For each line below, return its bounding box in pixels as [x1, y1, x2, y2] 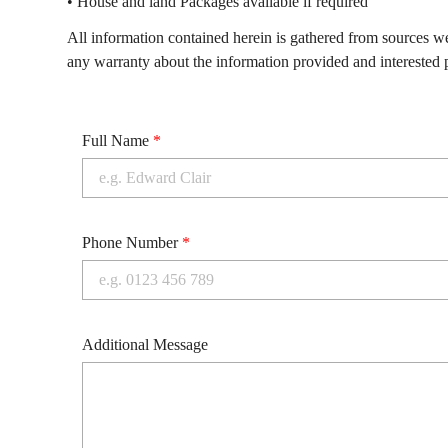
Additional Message [82, 336, 209, 353]
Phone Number [82, 234, 183, 251]
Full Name [82, 132, 154, 149]
